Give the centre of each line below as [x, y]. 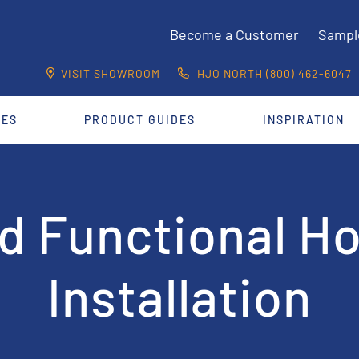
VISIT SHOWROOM [111, 73]
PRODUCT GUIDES [140, 120]
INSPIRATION [304, 120]
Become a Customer [234, 35]
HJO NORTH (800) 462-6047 [273, 73]
